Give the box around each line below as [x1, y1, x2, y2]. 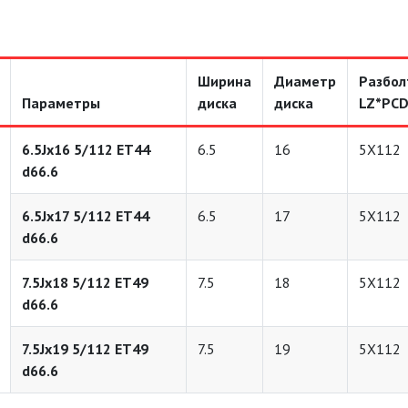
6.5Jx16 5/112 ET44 [22, 140, 150, 158]
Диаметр [274, 72, 336, 90]
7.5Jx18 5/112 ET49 [22, 273, 148, 291]
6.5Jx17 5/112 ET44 [22, 207, 149, 225]
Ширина [198, 72, 251, 90]
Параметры [22, 94, 100, 112]
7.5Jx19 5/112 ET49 [22, 340, 148, 358]
